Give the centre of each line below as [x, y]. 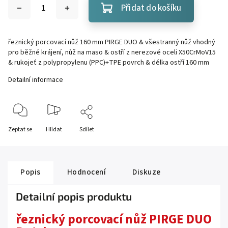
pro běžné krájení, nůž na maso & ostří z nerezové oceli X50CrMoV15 [112, 52]
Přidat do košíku [151, 8]
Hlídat [54, 130]
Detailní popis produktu [74, 196]
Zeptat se [20, 130]
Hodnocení [86, 172]
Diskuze [147, 172]
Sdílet [87, 130]
